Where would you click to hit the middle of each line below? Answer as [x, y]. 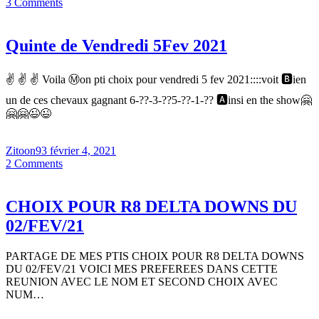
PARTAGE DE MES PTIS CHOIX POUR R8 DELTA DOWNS [155, 256]
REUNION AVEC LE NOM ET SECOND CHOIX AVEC [142, 282]
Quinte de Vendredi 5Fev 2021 [116, 46]
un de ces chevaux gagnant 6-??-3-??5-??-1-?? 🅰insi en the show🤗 [159, 100]
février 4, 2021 [83, 151]
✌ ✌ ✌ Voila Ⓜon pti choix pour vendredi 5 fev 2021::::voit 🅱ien [156, 80]
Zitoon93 [28, 151]
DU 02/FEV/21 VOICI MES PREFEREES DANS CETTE [142, 269]
